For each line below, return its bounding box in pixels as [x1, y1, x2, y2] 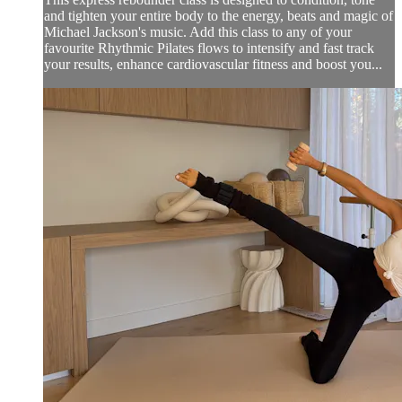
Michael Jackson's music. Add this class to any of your [44, 24, 352, 40]
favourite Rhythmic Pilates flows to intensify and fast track [44, 40, 374, 57]
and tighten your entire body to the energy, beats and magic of [44, 8, 393, 24]
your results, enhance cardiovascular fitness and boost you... [44, 57, 382, 73]
